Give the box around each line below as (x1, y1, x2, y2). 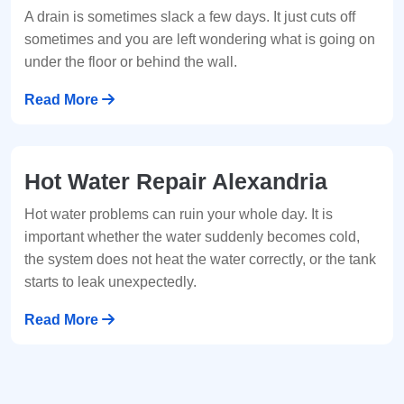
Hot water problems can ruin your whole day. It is (24, 207, 333, 223)
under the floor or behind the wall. (24, 54, 237, 70)
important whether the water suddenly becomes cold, (24, 229, 360, 245)
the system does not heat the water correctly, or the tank (24, 252, 376, 268)
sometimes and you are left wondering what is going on (24, 32, 375, 48)
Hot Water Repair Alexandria (24, 169, 327, 195)
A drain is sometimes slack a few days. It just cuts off (24, 9, 355, 25)
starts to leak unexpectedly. (24, 274, 197, 290)
